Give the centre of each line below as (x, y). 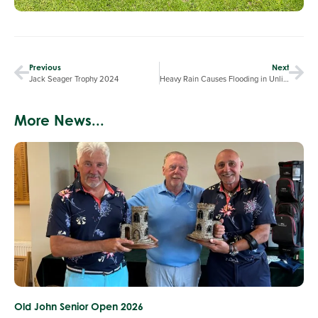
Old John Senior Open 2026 (79, 306)
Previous (45, 67)
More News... (59, 120)
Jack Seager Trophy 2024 (74, 78)
